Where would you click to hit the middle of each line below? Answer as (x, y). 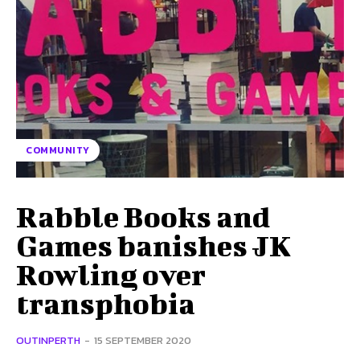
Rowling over (111, 274)
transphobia (106, 303)
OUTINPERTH (48, 341)
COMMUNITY (58, 151)
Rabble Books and (143, 217)
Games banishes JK (153, 245)
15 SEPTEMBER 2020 (143, 341)
